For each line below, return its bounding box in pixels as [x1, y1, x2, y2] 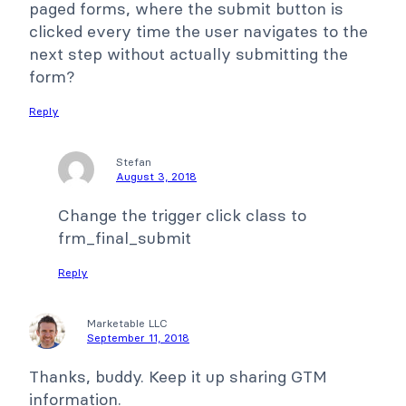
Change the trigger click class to [58, 204, 306, 226]
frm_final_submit [58, 227, 191, 248]
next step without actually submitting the [29, 43, 348, 64]
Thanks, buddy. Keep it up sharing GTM [29, 365, 327, 387]
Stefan [116, 154, 151, 169]
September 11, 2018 [87, 330, 189, 344]
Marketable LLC [87, 315, 168, 330]
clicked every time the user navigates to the [29, 20, 368, 42]
